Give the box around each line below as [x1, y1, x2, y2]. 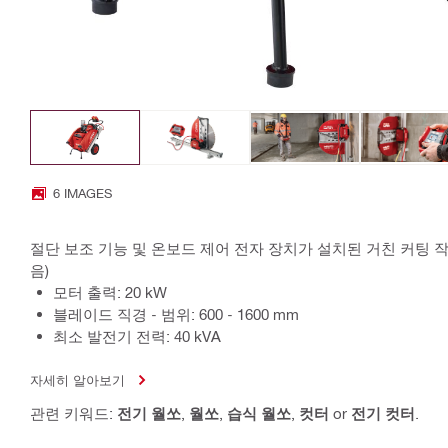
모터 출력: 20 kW [53, 283, 167, 302]
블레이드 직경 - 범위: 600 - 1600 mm [53, 305, 299, 324]
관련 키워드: [30, 404, 117, 423]
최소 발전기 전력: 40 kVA [53, 327, 221, 346]
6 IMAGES [53, 185, 112, 201]
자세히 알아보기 [30, 372, 125, 388]
